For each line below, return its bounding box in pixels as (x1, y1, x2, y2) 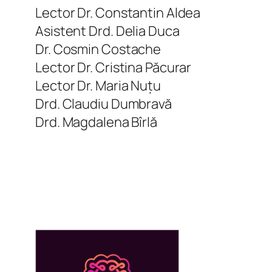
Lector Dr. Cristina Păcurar (35, 58, 192, 76)
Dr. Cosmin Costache (35, 39, 161, 58)
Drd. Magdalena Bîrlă (35, 112, 157, 131)
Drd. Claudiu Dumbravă (35, 94, 172, 113)
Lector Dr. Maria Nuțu (35, 76, 161, 95)
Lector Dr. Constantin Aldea (35, 3, 201, 22)
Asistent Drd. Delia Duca (35, 21, 180, 40)
